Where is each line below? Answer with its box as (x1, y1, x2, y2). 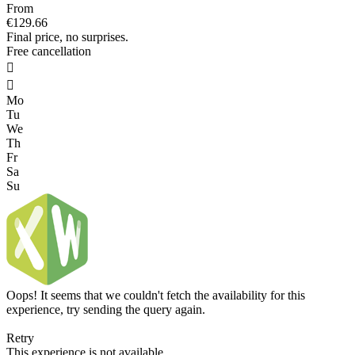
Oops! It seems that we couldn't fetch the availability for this (6, 288, 305, 303)
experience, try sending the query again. (6, 303, 205, 317)
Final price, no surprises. (6, 30, 128, 44)
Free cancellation (6, 44, 91, 59)
